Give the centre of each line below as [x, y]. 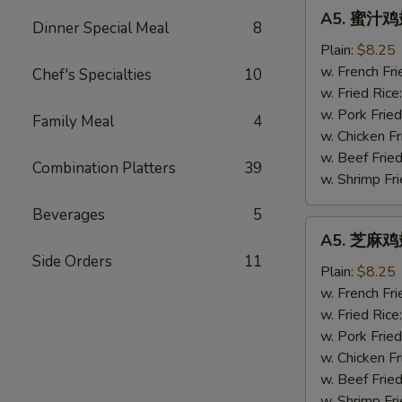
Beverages [69, 215]
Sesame [331, 335]
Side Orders [72, 262]
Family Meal [73, 122]
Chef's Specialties [92, 75]
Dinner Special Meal [100, 28]
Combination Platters [104, 168]
